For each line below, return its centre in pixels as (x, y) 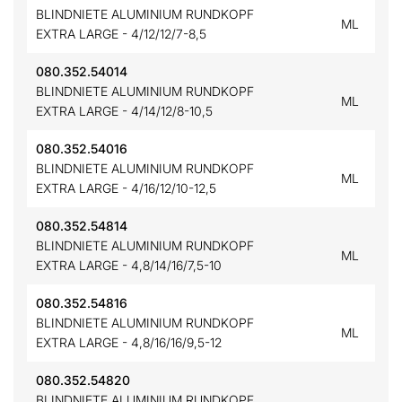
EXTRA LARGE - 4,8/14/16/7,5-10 (129, 265)
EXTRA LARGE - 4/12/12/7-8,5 (121, 34)
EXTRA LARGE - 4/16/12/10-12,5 (126, 188)
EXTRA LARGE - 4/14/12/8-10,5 (124, 111)
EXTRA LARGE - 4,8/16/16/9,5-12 (129, 342)
